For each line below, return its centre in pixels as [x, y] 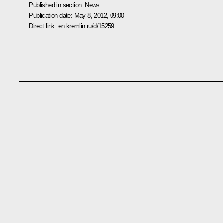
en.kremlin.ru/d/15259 [86, 26]
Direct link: [44, 26]
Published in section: [57, 5]
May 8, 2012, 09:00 [99, 15]
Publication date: [52, 15]
